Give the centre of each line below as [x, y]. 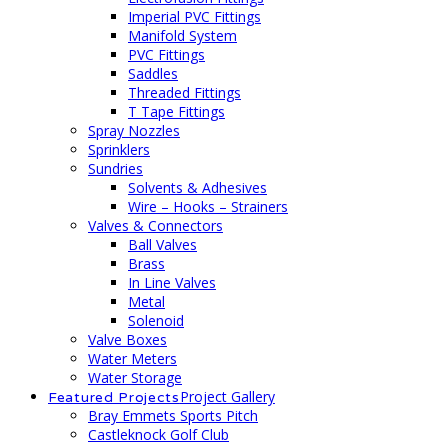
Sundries [115, 168]
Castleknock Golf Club [158, 434]
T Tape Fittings [176, 111]
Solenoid [156, 320]
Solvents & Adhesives [197, 187]
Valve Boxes [127, 339]
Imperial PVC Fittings [194, 16]
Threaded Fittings [184, 92]
